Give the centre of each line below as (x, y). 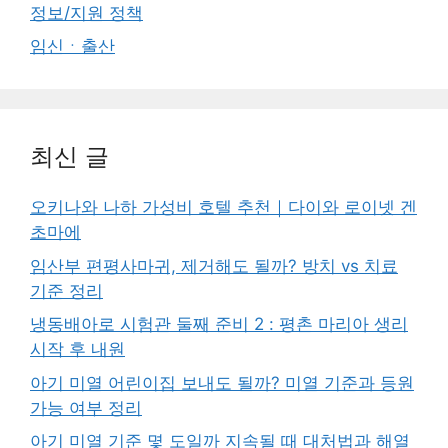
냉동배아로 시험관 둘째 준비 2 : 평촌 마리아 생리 (219, 324)
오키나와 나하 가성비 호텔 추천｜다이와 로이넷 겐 (223, 207)
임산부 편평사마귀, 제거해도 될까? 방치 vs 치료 (214, 265)
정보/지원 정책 (86, 12)
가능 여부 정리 (86, 407)
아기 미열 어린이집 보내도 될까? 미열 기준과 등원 (222, 382)
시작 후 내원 (77, 349)
